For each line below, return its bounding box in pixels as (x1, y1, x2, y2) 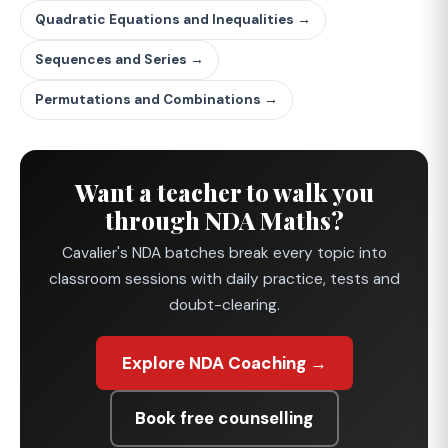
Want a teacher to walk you (74, 175, 374, 208)
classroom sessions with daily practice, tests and (48, 268, 400, 289)
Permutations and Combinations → (35, 90, 278, 108)
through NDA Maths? (104, 203, 344, 236)
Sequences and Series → (35, 50, 204, 68)
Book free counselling (135, 407, 313, 430)
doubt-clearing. (168, 294, 280, 315)
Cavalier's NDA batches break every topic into (61, 242, 387, 263)
